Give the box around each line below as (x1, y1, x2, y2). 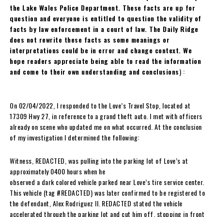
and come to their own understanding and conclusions (10, 66, 179, 77)
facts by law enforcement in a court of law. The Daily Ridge (10, 23, 199, 34)
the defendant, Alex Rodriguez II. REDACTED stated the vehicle (10, 198, 183, 208)
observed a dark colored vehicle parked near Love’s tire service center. (10, 176, 204, 187)
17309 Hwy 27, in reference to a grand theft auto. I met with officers (10, 110, 202, 121)
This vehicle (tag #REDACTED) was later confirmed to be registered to (10, 187, 205, 198)
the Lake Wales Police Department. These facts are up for (10, 2, 195, 13)
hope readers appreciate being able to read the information (10, 55, 201, 66)
